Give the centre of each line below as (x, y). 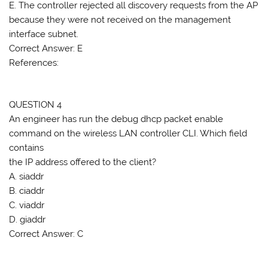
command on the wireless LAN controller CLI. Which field (128, 134)
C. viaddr (27, 205)
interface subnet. (44, 34)
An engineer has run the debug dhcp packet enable (116, 119)
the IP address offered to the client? (83, 162)
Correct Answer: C (46, 234)
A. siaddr (27, 177)
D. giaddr (28, 220)
